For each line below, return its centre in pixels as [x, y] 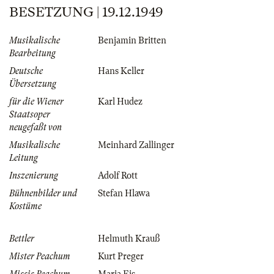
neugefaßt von [35, 128]
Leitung [24, 158]
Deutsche [26, 71]
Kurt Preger [121, 257]
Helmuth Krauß [129, 239]
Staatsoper [30, 115]
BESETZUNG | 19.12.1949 [86, 12]
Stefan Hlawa [124, 194]
